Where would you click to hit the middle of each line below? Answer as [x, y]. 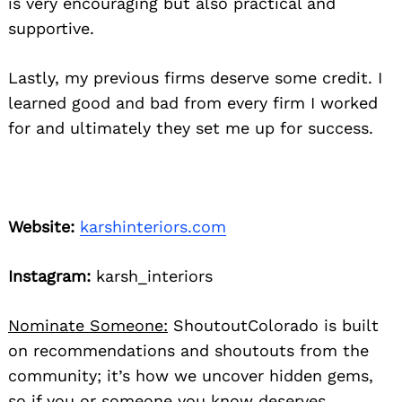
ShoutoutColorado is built [273, 326]
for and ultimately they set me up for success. [191, 128]
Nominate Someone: [88, 326]
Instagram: [49, 276]
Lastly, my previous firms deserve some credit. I [195, 78]
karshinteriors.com [153, 227]
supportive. [51, 29]
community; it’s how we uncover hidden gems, [191, 376]
